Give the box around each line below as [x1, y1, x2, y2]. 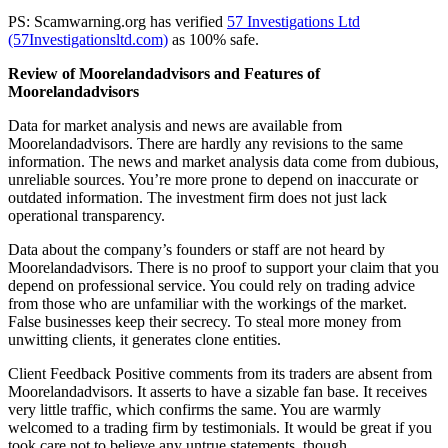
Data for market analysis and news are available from [8, 116, 342, 134]
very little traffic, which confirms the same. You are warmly [8, 400, 381, 418]
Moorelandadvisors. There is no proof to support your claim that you [8, 258, 439, 276]
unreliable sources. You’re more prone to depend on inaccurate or [8, 170, 418, 188]
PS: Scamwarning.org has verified [8, 12, 227, 30]
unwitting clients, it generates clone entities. [8, 330, 281, 348]
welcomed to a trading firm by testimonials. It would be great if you [8, 418, 432, 436]
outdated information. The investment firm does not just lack [8, 188, 387, 206]
